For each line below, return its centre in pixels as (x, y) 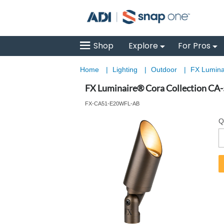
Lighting (126, 69)
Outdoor (165, 69)
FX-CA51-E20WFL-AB (112, 103)
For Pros (194, 46)
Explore (143, 46)
